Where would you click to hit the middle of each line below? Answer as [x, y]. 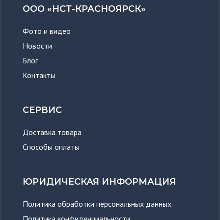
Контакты [39, 75]
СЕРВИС [42, 110]
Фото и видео [47, 31]
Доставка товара [52, 132]
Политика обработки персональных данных [97, 204]
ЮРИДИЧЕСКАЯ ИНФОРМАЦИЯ [99, 181]
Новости [37, 45]
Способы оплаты [51, 147]
